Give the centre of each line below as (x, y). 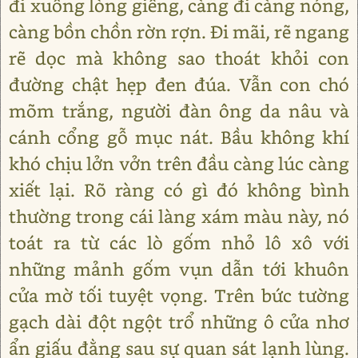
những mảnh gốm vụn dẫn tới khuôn (179, 269)
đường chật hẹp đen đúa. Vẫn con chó (179, 85)
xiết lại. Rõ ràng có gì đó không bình (179, 190)
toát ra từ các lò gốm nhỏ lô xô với (179, 243)
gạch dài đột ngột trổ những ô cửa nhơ (179, 322)
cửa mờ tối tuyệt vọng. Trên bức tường (179, 296)
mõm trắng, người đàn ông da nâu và (179, 111)
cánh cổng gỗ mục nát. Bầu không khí (179, 137)
